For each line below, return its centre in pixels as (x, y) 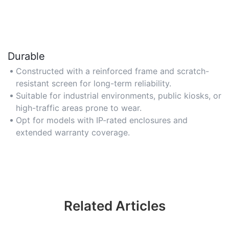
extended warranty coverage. (73, 133)
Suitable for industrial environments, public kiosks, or (119, 96)
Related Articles (114, 206)
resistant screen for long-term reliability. (94, 84)
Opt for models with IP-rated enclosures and (102, 120)
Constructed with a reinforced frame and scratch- (112, 71)
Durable (26, 56)
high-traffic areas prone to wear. (79, 108)
